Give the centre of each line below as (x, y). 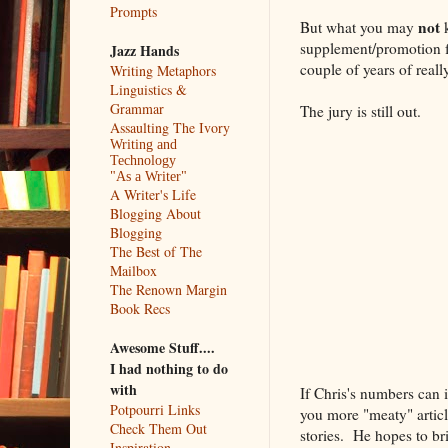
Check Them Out (158, 428)
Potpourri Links (154, 409)
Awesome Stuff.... (162, 347)
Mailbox (133, 270)
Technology (142, 160)
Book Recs (139, 308)
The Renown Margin (168, 289)
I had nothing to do (168, 368)
